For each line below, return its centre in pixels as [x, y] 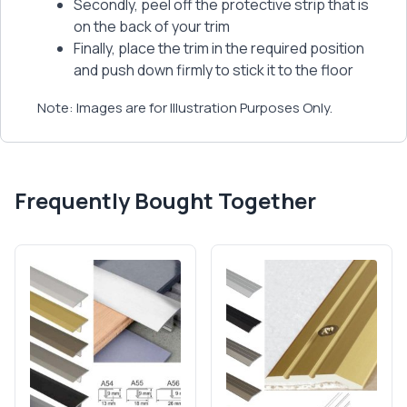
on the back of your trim [153, 26]
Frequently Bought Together [165, 200]
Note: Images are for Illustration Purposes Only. [185, 107]
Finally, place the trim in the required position [219, 48]
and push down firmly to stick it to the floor [213, 69]
